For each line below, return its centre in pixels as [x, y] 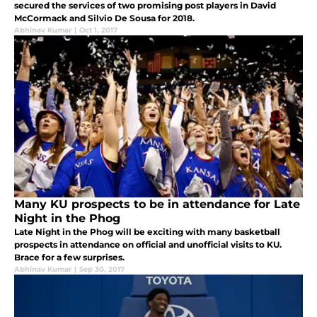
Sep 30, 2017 [102, 269]
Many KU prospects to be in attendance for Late [157, 204]
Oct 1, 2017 [98, 30]
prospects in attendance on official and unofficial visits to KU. [148, 244]
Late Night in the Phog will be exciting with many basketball [147, 231]
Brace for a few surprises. [69, 257]
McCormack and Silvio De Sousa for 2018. [104, 18]
